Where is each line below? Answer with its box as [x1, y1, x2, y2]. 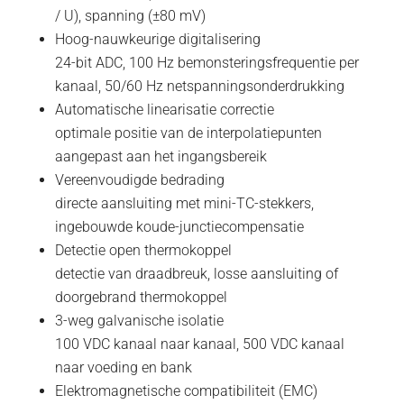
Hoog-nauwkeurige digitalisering [54, 31, 261, 48]
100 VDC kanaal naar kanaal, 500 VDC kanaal [54, 335, 344, 353]
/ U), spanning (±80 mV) [54, 7, 206, 24]
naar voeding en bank [54, 359, 192, 376]
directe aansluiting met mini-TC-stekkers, [54, 195, 314, 212]
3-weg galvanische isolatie [54, 312, 224, 329]
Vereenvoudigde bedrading [54, 171, 225, 188]
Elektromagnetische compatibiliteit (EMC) [54, 382, 317, 399]
